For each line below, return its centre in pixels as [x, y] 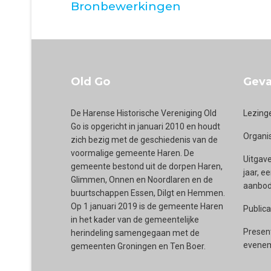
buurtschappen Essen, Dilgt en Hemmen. [148, 193]
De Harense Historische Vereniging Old [144, 113]
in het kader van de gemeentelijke [135, 220]
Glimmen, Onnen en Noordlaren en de [142, 180]
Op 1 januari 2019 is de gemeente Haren [147, 206]
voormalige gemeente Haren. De [132, 153]
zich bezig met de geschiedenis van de [144, 140]
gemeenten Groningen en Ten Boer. [139, 246]
